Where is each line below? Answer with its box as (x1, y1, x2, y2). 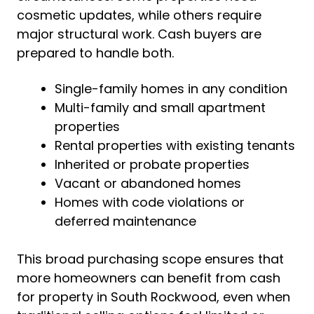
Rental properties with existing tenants (55, 137, 295, 154)
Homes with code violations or (55, 193, 245, 211)
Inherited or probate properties (55, 156, 250, 173)
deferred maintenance (55, 212, 196, 230)
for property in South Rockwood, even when (17, 288, 290, 306)
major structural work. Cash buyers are (17, 25, 261, 43)
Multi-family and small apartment (55, 99, 266, 116)
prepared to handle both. (17, 44, 174, 62)
